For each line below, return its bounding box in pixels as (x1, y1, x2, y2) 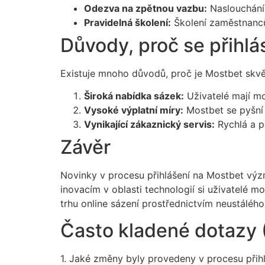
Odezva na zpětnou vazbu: (84, 2, 207, 14)
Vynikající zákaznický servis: (84, 118, 215, 131)
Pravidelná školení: (84, 16, 171, 28)
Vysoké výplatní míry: (84, 104, 183, 117)
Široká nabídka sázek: (84, 90, 184, 102)
